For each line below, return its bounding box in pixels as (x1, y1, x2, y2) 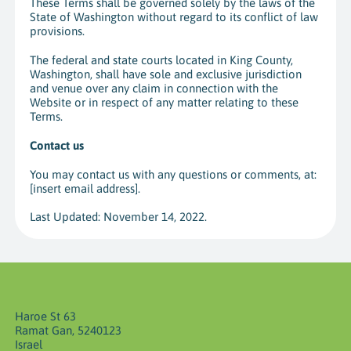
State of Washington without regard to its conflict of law (29, 10, 318, 24)
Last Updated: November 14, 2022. (29, 210, 207, 224)
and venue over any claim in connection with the (29, 81, 278, 96)
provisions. (29, 24, 85, 38)
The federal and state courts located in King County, (29, 53, 293, 67)
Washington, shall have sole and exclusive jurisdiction (29, 67, 302, 81)
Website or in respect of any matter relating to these (29, 96, 299, 110)
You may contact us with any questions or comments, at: (29, 167, 317, 181)
